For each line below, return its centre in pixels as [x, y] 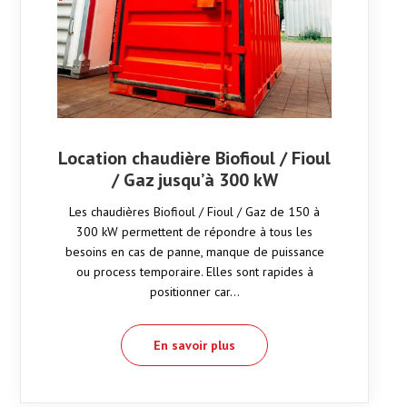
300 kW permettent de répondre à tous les [194, 232]
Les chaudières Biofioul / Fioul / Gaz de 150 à [194, 212]
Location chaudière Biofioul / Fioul [194, 159]
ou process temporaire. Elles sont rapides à [194, 272]
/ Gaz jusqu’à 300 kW [194, 180]
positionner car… [194, 292]
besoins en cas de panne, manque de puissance [194, 252]
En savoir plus [194, 346]
